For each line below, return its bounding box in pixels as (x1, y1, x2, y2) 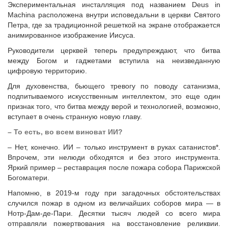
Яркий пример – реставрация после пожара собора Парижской (8, 163, 220, 172)
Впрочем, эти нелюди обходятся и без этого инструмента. (8, 153, 220, 161)
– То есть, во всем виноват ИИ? (8, 128, 123, 136)
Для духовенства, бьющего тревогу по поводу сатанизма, (8, 82, 220, 90)
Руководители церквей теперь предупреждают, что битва (8, 46, 220, 54)
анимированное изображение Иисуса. (8, 31, 135, 39)
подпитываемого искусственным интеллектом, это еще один (8, 92, 220, 100)
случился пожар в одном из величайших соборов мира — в (8, 199, 220, 207)
